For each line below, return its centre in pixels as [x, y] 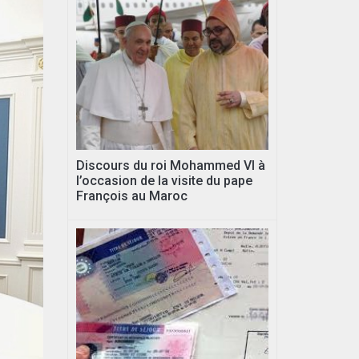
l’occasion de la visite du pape [164, 180]
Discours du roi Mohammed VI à [170, 165]
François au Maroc [131, 196]
